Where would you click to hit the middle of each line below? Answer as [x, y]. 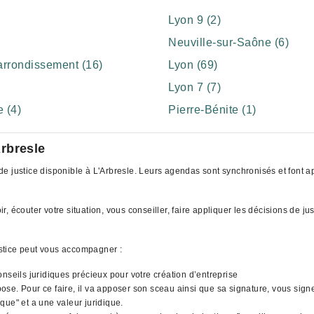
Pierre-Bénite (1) [212, 110]
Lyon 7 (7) [194, 87]
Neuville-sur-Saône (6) [228, 42]
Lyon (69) [193, 65]
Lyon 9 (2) [194, 20]
